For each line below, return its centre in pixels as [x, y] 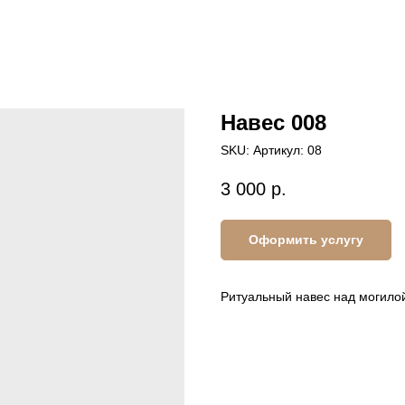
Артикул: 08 [287, 150]
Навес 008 [273, 122]
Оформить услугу [306, 240]
